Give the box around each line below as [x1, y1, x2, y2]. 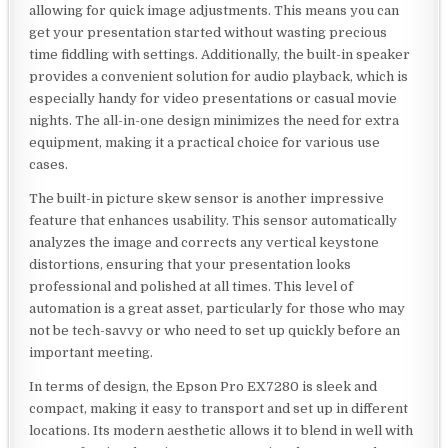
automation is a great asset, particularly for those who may [29, 301, 406, 317]
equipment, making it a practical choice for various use [29, 135, 381, 151]
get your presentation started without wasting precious [29, 25, 388, 41]
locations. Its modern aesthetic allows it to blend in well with [29, 423, 414, 439]
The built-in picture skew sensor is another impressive [29, 191, 385, 207]
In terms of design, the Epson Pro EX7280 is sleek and [29, 379, 378, 395]
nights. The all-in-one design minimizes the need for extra [29, 113, 400, 129]
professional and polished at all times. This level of [29, 279, 354, 295]
